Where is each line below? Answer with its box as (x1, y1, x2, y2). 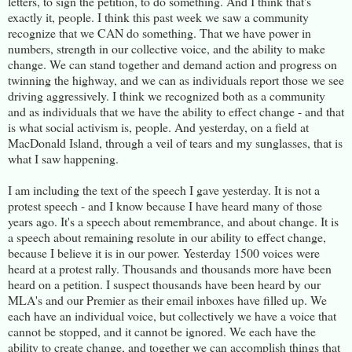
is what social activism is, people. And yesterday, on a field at (8, 118, 309, 135)
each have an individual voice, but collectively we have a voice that (8, 306, 336, 324)
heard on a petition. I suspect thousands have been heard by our (8, 275, 321, 292)
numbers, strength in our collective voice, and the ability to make (8, 39, 325, 57)
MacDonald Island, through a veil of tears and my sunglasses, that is (8, 134, 343, 151)
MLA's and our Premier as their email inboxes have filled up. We (8, 291, 327, 308)
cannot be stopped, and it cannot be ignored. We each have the (8, 322, 316, 339)
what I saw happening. (8, 149, 119, 167)
